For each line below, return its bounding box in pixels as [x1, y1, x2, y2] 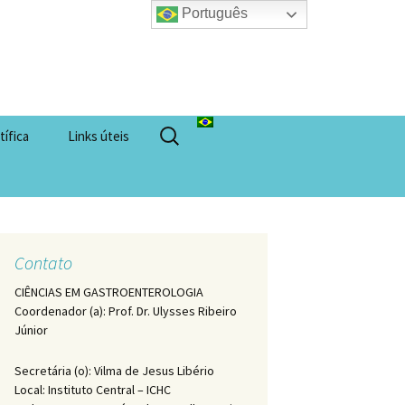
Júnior [14, 322, 48, 338]
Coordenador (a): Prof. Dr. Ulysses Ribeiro [14, 303, 237, 319]
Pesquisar [155, 118, 214, 136]
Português [178, 5, 249, 22]
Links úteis [68, 127, 129, 145]
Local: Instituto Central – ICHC [14, 381, 171, 398]
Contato [14, 251, 72, 274]
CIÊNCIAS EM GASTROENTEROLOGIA [14, 284, 203, 300]
